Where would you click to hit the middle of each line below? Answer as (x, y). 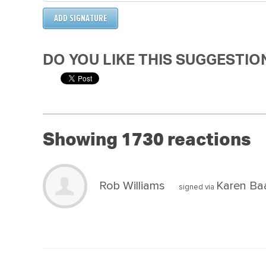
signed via (197, 187)
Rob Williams (132, 186)
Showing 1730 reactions (147, 140)
